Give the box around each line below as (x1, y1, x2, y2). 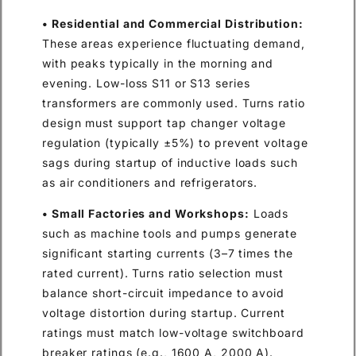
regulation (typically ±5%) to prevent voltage (42, 135, 308, 149)
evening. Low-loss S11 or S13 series (42, 75, 250, 90)
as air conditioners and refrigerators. (42, 175, 258, 189)
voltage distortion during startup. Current (42, 305, 285, 319)
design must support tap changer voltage (42, 115, 287, 130)
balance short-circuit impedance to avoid (42, 285, 284, 300)
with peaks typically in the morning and (42, 56, 274, 70)
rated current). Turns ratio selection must (42, 265, 284, 280)
